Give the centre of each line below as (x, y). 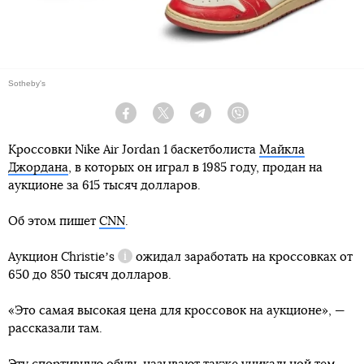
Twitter (187, 119)
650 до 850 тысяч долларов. (90, 275)
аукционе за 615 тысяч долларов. (104, 185)
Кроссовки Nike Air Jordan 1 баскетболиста (134, 149)
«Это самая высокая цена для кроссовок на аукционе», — (177, 310)
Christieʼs (88, 257)
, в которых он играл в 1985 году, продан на (195, 167)
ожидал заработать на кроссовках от (243, 257)
